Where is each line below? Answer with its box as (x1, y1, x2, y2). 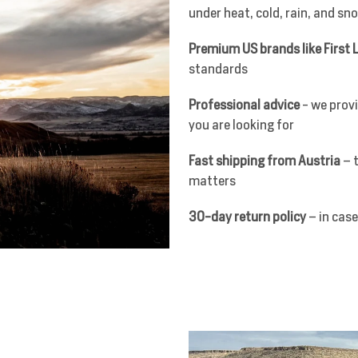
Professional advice (189, 96, 300, 113)
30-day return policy (189, 208, 306, 225)
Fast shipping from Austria (189, 152, 340, 169)
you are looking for (189, 116, 294, 133)
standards (189, 60, 248, 77)
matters (189, 172, 236, 189)
